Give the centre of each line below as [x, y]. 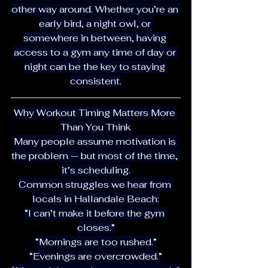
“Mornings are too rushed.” [96, 242]
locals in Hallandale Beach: [96, 199]
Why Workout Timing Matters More [96, 112]
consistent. [96, 81]
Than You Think [96, 127]
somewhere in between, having [96, 38]
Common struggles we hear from [96, 184]
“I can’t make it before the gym [96, 213]
